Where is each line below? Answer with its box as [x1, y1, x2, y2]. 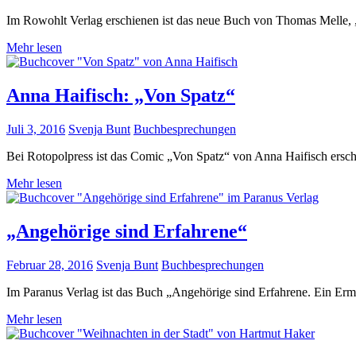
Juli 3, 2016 [6, 122, 65, 136]
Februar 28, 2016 [6, 257, 93, 272]
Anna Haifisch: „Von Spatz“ [6, 84, 235, 106]
